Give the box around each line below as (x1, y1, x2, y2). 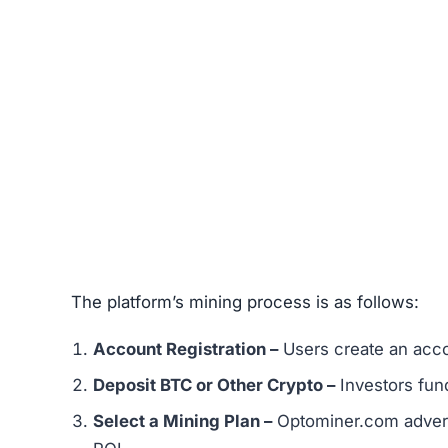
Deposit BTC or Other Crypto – (93, 374, 335, 395)
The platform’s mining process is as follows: (71, 291, 419, 312)
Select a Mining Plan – (93, 410, 272, 431)
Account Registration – (93, 338, 278, 359)
